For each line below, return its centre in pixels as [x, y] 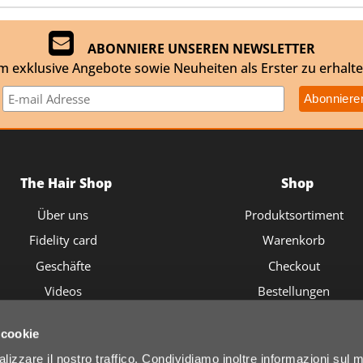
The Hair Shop [66, 183]
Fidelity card [63, 240]
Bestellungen [294, 291]
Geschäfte [63, 265]
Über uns [63, 214]
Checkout [294, 265]
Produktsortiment [294, 214]
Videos [63, 291]
